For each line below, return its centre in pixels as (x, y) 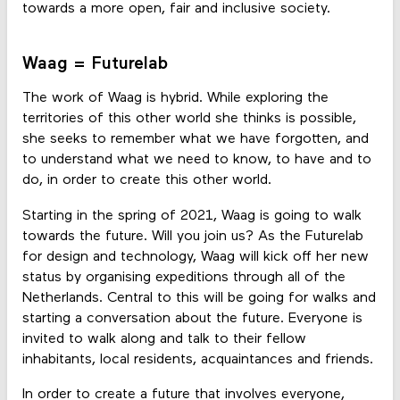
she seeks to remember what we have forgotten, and (195, 140)
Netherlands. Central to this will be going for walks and (199, 298)
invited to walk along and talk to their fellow (164, 339)
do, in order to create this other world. (146, 181)
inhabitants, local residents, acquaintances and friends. (197, 359)
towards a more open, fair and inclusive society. (176, 9)
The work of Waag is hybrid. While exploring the (175, 99)
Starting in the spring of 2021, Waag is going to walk (192, 216)
